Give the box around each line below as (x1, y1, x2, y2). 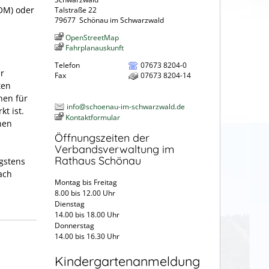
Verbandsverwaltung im (55, 142, 174, 157)
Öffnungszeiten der (55, 131, 150, 145)
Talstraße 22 (55, 4, 97, 15)
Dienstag (55, 199, 121, 210)
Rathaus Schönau (55, 154, 141, 168)
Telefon (55, 59, 80, 70)
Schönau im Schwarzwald (79, 14, 164, 25)
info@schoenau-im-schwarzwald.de (67, 101, 185, 112)
